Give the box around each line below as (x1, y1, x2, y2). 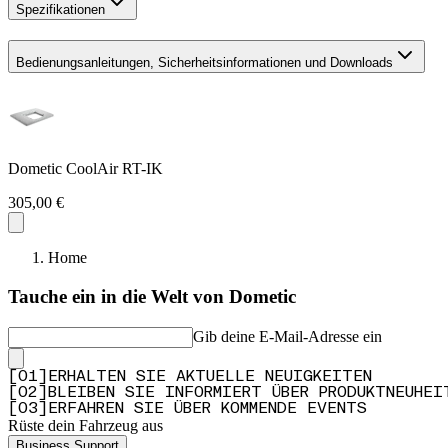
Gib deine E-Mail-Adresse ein (193, 327, 382, 345)
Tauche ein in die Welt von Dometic (8, 286, 296, 308)
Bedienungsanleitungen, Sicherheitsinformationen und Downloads (16, 54, 393, 70)
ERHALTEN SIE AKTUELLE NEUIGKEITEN (48, 368, 372, 385)
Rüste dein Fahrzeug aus (8, 416, 163, 434)
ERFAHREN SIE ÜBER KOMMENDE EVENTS (48, 400, 367, 417)
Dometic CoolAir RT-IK (8, 160, 163, 178)
